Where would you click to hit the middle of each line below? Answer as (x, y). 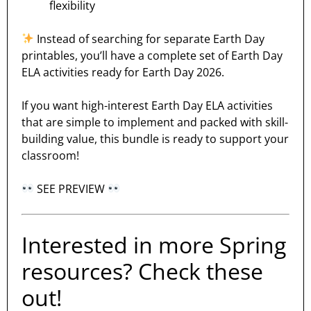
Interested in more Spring (154, 244)
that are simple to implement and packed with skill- (155, 122)
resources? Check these (142, 271)
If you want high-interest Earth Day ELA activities (147, 105)
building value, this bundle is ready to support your (155, 138)
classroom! (50, 155)
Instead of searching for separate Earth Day (150, 39)
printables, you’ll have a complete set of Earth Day (152, 55)
